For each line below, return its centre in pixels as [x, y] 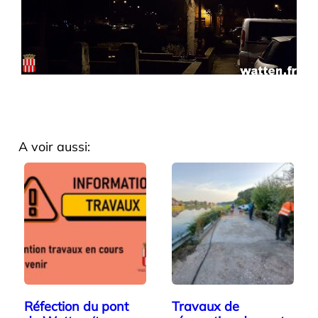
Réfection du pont [76, 307]
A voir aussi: [54, 147]
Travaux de [205, 307]
